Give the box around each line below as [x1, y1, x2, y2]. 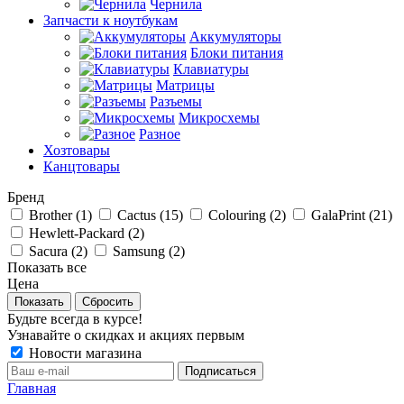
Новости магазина [25, 345, 142, 361]
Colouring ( [208, 207, 274, 223]
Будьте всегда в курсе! [7, 311, 142, 326]
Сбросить [82, 295, 133, 308]
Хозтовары [43, 142, 110, 158]
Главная [7, 381, 56, 396]
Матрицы [156, 78, 215, 93]
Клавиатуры [173, 61, 249, 77]
